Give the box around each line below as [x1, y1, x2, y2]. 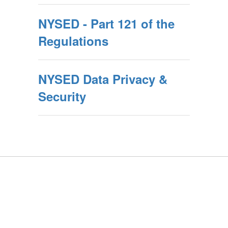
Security [38, 87, 86, 105]
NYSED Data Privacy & [38, 70, 167, 88]
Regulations [38, 32, 108, 49]
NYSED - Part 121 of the [38, 14, 175, 32]
